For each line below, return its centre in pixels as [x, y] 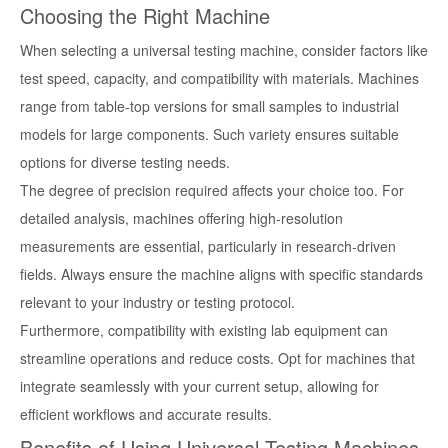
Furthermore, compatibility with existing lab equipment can [204, 330]
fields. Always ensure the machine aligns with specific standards [221, 274]
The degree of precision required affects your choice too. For [212, 190]
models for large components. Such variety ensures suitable [209, 134]
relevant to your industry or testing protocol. [157, 302]
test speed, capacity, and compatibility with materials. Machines [219, 78]
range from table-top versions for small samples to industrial [209, 106]
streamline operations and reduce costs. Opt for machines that [217, 358]
